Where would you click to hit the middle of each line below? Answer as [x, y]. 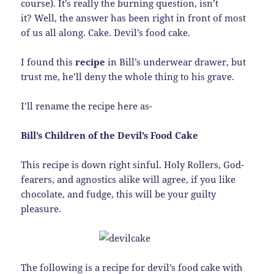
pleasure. [41, 209]
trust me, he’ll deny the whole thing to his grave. [128, 77]
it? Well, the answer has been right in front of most [134, 18]
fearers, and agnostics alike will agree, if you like [128, 180]
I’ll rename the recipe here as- [87, 106]
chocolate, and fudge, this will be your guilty [119, 194]
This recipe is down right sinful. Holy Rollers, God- [133, 165]
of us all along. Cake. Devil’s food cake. [107, 33]
